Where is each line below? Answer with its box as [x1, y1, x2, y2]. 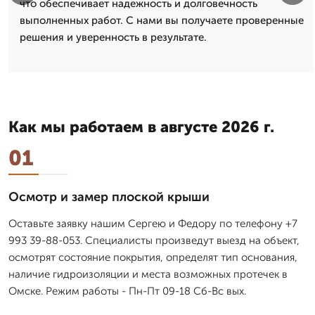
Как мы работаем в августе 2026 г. [8, 117, 274, 136]
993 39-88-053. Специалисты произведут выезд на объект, [8, 233, 300, 247]
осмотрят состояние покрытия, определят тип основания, [8, 250, 297, 264]
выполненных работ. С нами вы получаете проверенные [20, 13, 304, 27]
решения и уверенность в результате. [20, 30, 207, 44]
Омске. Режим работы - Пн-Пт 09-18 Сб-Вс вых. [8, 284, 246, 297]
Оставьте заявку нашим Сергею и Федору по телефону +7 [8, 217, 297, 230]
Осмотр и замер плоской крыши [8, 188, 210, 205]
